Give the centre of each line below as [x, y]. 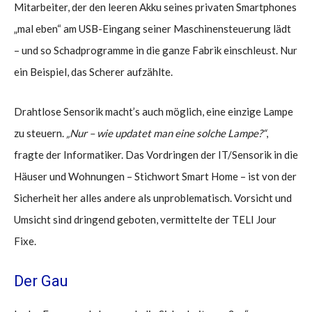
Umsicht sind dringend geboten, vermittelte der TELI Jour [145, 219]
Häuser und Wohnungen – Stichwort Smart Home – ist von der [155, 176]
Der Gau [41, 281]
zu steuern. [40, 133]
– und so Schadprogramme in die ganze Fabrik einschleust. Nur [156, 50]
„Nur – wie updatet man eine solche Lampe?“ [166, 133]
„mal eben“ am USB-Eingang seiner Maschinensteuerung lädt [153, 28]
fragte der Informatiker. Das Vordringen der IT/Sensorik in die [156, 154]
